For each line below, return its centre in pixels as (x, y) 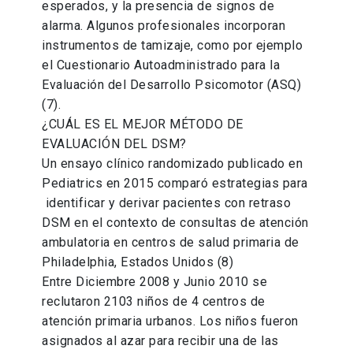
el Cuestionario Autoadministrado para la (161, 65)
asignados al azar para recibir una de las (160, 341)
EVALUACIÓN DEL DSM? (114, 144)
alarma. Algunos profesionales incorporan (164, 26)
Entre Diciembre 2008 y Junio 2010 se (155, 282)
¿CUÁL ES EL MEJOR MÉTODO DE (143, 124)
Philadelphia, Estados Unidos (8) (138, 262)
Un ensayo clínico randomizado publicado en (173, 164)
